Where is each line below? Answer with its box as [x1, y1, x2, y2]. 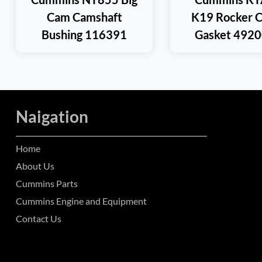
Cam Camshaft [46, 9, 122, 24]
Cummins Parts [16, 178, 78, 189]
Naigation [16, 106, 88, 126]
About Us [16, 160, 54, 171]
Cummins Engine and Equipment [16, 195, 147, 206]
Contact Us [16, 213, 61, 224]
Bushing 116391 [42, 27, 127, 42]
